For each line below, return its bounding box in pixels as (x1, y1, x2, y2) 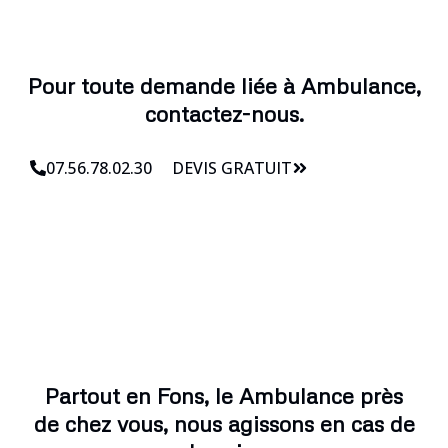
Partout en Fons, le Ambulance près (45, 381, 403, 409)
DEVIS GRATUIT (172, 156, 292, 179)
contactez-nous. (144, 99, 304, 127)
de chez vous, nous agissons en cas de (33, 409, 415, 437)
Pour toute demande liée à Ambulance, (27, 71, 421, 99)
